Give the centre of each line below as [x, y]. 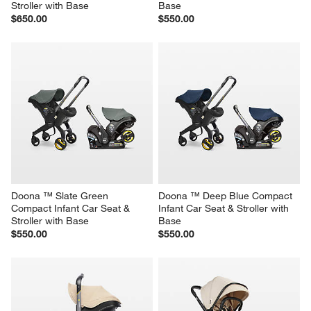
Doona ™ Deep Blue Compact [227, 195]
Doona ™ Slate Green [61, 195]
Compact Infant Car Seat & [72, 208]
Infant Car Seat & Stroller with [225, 208]
